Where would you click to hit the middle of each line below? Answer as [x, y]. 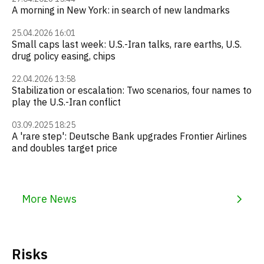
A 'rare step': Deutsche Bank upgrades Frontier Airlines [129, 136]
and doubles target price [65, 148]
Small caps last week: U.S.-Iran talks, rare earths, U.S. [127, 44]
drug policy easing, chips [64, 56]
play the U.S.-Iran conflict [66, 102]
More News [49, 199]
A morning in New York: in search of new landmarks [121, 10]
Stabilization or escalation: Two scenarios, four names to [132, 90]
